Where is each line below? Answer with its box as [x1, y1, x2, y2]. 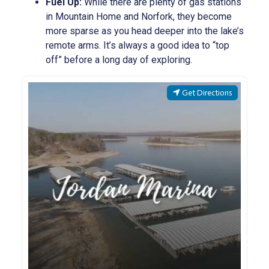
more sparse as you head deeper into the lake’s [45, 25, 244, 37]
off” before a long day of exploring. [45, 53, 192, 65]
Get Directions [182, 88, 232, 98]
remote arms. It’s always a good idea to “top [45, 39, 229, 51]
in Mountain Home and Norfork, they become [45, 10, 232, 22]
